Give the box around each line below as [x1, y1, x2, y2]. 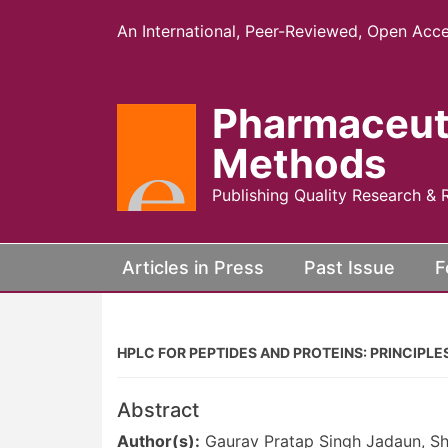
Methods [212, 139, 386, 188]
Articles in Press [122, 256, 264, 278]
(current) [263, 255, 341, 277]
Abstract [117, 398, 199, 422]
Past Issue [304, 256, 395, 278]
